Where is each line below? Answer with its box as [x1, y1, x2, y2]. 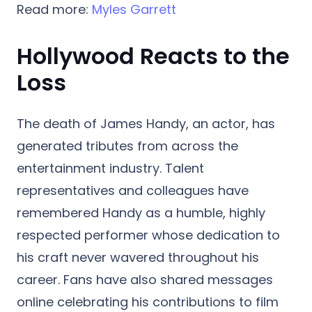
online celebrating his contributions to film [17, 292, 279, 311]
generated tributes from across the [17, 136, 238, 155]
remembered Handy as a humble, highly [17, 203, 265, 221]
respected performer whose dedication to [17, 226, 280, 244]
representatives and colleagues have [17, 181, 249, 199]
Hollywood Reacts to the [17, 40, 290, 72]
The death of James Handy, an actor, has [17, 114, 275, 132]
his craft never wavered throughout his [17, 248, 259, 266]
